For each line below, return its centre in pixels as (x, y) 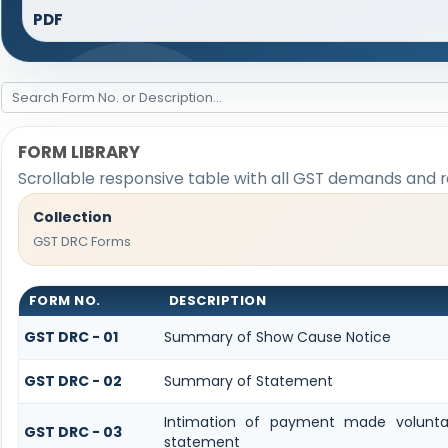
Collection (72, 217)
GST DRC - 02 (72, 381)
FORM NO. (64, 301)
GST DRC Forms (81, 241)
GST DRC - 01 (70, 337)
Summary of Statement (248, 381)
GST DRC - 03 (72, 432)
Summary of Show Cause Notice (277, 337)
